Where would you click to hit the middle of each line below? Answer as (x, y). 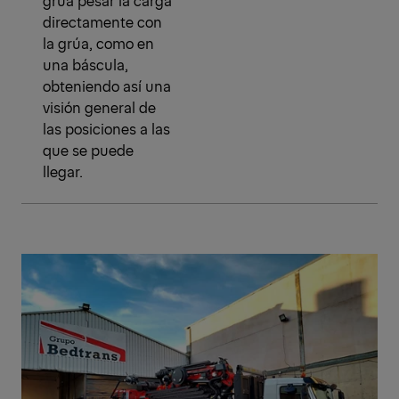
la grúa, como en (98, 43)
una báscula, (85, 65)
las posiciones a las (106, 129)
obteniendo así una (107, 86)
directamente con (102, 22)
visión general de (99, 107)
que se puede (88, 150)
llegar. (63, 171)
